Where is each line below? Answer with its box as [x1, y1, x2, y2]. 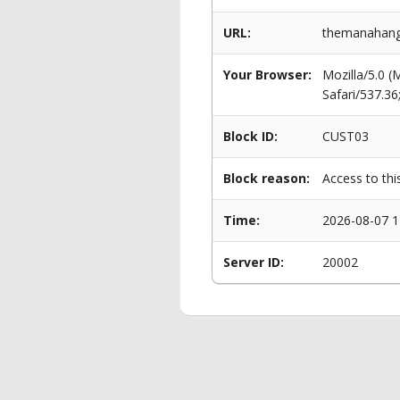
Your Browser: [223, 66, 312, 83]
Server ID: [223, 254, 284, 271]
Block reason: [223, 170, 310, 187]
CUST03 [322, 128, 369, 145]
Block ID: [223, 128, 278, 145]
